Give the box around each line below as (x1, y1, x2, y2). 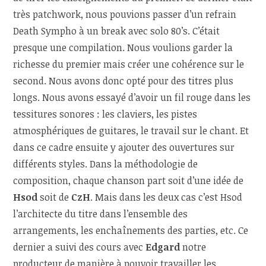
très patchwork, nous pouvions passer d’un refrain (13, 8, 237, 21)
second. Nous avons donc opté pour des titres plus (13, 74, 234, 88)
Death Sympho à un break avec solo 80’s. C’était (13, 24, 220, 38)
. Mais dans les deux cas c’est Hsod (90, 191, 243, 204)
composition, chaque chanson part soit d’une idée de (13, 174, 244, 188)
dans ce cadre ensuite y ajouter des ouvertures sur (13, 141, 235, 154)
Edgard (145, 240, 183, 254)
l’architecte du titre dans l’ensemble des (13, 207, 188, 221)
